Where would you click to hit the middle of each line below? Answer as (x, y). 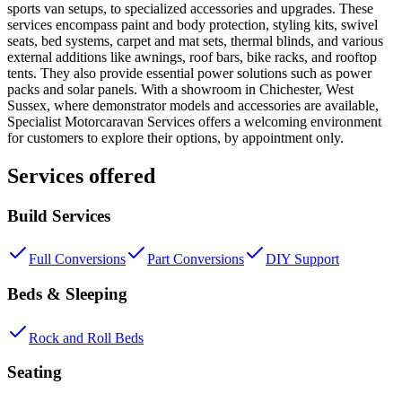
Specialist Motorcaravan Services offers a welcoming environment (194, 121)
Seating (35, 372)
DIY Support (302, 259)
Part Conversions (196, 259)
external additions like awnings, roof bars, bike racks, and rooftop (192, 57)
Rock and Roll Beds (86, 337)
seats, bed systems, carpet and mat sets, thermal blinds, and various (195, 40)
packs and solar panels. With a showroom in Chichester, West (180, 89)
